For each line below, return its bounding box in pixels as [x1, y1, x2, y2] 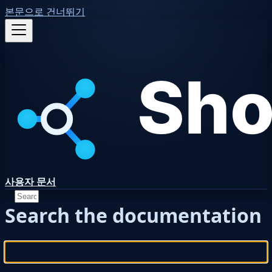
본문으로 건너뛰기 [5, 5, 85, 18]
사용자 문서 [5, 175, 56, 188]
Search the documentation [5, 202, 262, 229]
